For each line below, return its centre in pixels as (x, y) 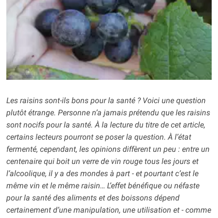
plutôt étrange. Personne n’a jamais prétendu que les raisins (108, 113)
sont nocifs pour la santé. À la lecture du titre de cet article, (106, 125)
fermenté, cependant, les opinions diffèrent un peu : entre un (108, 149)
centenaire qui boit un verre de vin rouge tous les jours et (102, 162)
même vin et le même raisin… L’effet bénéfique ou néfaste (103, 186)
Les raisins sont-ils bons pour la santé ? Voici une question (106, 101)
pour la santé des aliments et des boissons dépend (93, 198)
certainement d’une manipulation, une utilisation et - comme (109, 210)
